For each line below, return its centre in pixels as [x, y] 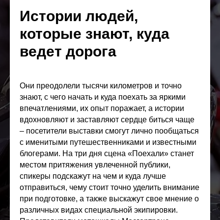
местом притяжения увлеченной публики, [95, 165]
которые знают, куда [95, 34]
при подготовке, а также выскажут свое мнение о [109, 199]
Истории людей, [79, 16]
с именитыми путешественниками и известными [108, 142]
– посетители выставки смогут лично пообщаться [109, 131]
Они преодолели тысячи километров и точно [101, 86]
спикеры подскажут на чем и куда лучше [93, 176]
